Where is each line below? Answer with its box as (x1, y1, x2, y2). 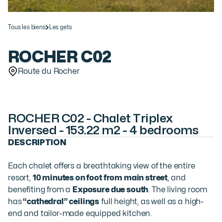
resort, (8, 173, 33, 182)
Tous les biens (8, 24, 46, 31)
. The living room (148, 185, 207, 194)
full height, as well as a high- (99, 197, 204, 206)
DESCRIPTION (8, 138, 66, 147)
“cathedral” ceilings (21, 197, 100, 206)
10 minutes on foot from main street (32, 173, 168, 182)
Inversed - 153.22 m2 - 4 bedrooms (8, 124, 199, 136)
